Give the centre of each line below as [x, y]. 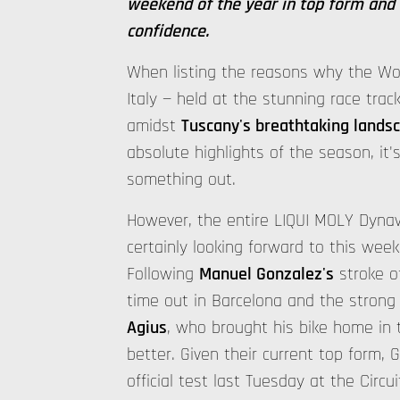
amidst [154, 126]
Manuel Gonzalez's [267, 274]
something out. [181, 179]
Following [163, 274]
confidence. [168, 31]
